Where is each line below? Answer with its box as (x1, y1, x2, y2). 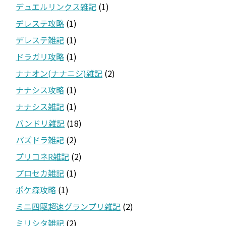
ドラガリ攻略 (16, 50, 64, 63)
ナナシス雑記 (16, 100, 64, 112)
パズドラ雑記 (16, 133, 64, 146)
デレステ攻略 (16, 17, 64, 29)
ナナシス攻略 (16, 83, 64, 96)
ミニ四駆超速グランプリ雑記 (16, 200, 121, 212)
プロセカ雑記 (16, 166, 64, 179)
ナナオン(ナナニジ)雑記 (16, 67, 102, 79)
